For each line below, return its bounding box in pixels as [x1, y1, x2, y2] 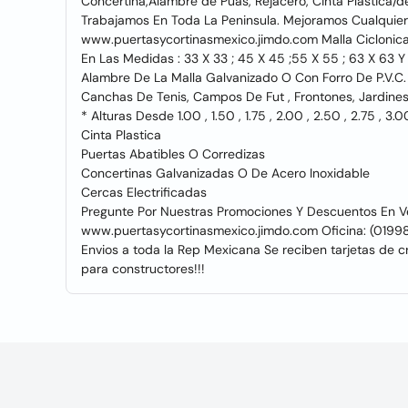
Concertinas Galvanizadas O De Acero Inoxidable [81, 165, 370, 181]
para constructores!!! [81, 260, 205, 277]
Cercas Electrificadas [81, 184, 207, 200]
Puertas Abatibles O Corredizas [81, 146, 265, 162]
